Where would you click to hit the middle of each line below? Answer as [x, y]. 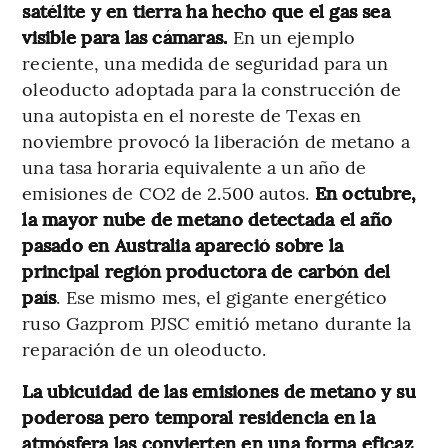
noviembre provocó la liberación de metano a [216, 141]
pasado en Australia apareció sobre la [183, 245]
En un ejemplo [293, 37]
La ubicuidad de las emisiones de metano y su [219, 391]
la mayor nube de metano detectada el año [207, 219]
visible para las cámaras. [127, 37]
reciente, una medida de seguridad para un [205, 63]
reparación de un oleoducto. [144, 349]
